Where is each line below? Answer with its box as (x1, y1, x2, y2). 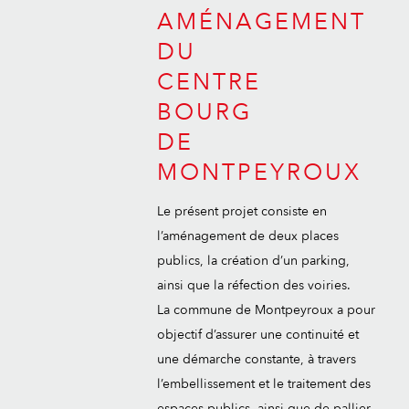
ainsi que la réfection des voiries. (157, 277, 351, 294)
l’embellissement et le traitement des (157, 375, 371, 393)
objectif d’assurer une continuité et (157, 326, 359, 343)
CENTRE (157, 67, 261, 98)
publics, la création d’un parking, (157, 252, 350, 269)
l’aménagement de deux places (157, 227, 339, 245)
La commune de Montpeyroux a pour (157, 301, 375, 319)
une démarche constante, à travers (157, 351, 356, 368)
